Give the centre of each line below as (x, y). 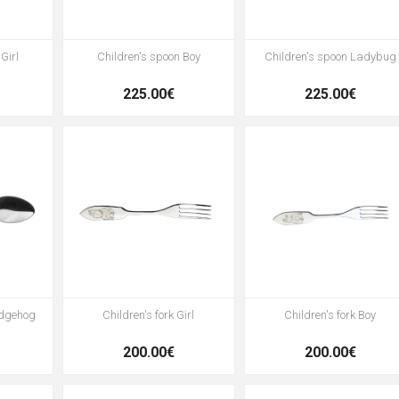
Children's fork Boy (330, 315)
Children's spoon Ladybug (330, 57)
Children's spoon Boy (148, 57)
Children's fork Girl (149, 315)
